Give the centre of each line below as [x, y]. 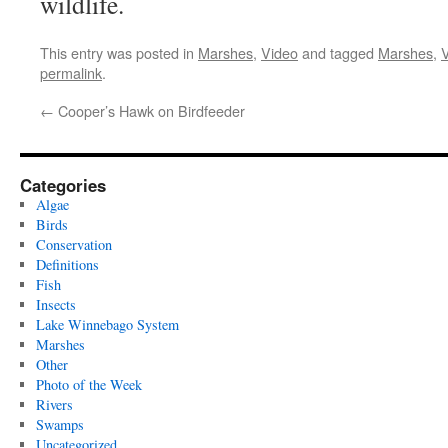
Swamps [59, 424]
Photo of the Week [88, 384]
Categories [63, 185]
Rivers [54, 404]
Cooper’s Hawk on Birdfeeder [149, 110]
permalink [71, 72]
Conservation [73, 244]
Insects [55, 304]
